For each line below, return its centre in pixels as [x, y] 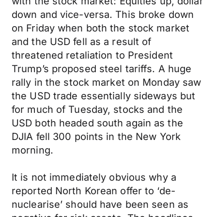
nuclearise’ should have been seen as [100, 204]
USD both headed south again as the [97, 123]
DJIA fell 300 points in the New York [96, 137]
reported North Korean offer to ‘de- [93, 191]
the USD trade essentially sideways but [104, 96]
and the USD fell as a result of [82, 42]
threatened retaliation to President [92, 55]
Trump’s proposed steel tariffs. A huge [102, 69]
